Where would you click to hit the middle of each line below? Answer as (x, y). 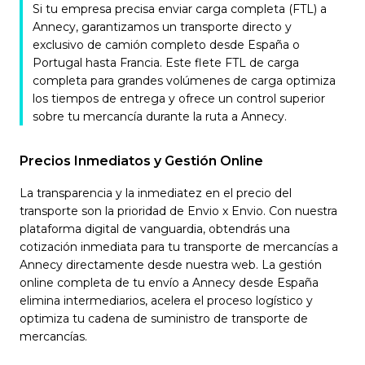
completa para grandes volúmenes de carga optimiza (184, 81)
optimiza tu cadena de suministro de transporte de (164, 319)
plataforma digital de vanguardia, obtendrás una (155, 229)
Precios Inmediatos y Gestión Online (141, 161)
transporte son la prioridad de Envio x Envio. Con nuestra (178, 211)
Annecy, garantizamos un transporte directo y (162, 27)
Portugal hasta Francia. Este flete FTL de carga (166, 63)
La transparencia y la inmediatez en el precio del (156, 193)
